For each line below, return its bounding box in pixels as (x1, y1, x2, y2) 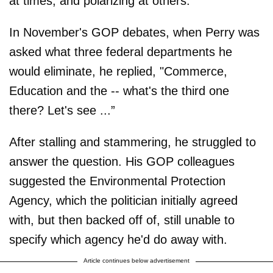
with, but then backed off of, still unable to (9, 213, 235, 227)
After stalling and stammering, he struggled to (9, 135, 256, 149)
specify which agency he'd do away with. (9, 232, 227, 246)
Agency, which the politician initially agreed (9, 193, 238, 207)
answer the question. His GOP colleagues (9, 154, 235, 168)
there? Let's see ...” (9, 103, 115, 117)
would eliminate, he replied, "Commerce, (9, 64, 227, 78)
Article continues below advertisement (83, 257, 190, 264)
